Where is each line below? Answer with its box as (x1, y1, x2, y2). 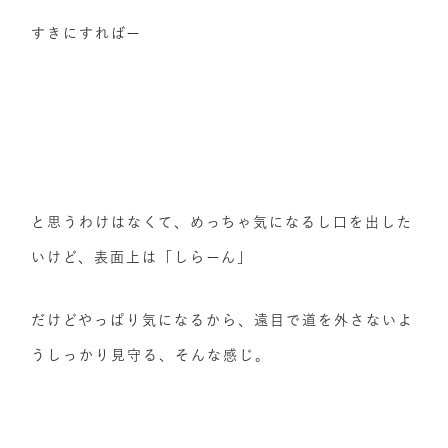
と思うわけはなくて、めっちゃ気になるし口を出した (31, 215, 414, 229)
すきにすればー (31, 26, 143, 40)
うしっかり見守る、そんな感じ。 (31, 348, 272, 362)
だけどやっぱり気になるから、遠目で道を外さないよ (31, 313, 415, 327)
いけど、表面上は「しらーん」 (31, 250, 254, 264)
